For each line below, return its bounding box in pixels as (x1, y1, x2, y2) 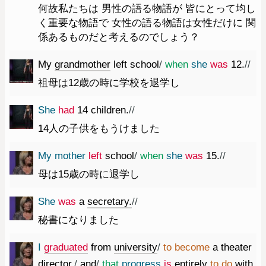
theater (221, 241, 252, 253)
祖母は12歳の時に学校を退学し (38, 77, 180, 88)
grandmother (55, 58, 110, 70)
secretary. (87, 195, 132, 207)
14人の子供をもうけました (38, 122, 160, 134)
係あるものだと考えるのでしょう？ (38, 31, 199, 43)
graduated (44, 241, 88, 253)
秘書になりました (38, 214, 119, 226)
